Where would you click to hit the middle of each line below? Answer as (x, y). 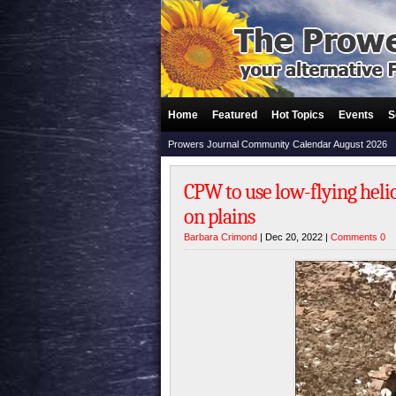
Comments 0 (358, 237)
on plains (219, 217)
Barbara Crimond (221, 237)
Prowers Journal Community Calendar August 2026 (278, 144)
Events (356, 115)
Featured (235, 115)
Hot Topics (298, 115)
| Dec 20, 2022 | (294, 237)
